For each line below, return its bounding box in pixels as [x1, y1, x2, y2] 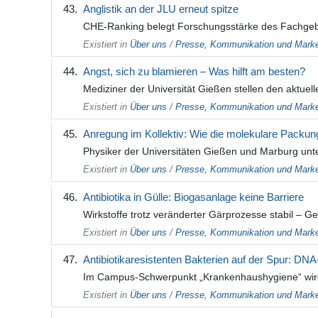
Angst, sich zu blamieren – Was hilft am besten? [83, 65, 305, 78]
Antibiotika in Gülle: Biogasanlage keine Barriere [83, 190, 304, 203]
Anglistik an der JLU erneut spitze [83, 2, 238, 15]
